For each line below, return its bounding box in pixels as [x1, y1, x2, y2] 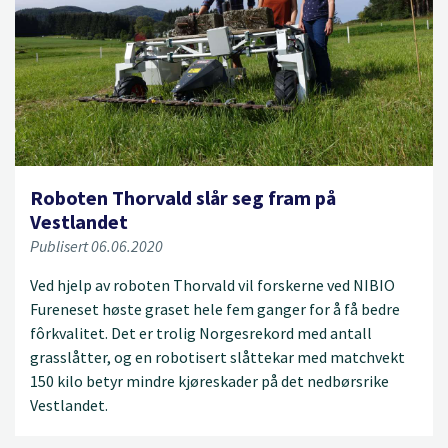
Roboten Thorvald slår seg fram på [30, 184, 336, 210]
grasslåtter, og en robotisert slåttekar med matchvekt [30, 346, 405, 367]
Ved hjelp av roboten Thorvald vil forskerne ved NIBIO [30, 274, 395, 295]
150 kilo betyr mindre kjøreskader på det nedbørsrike [30, 370, 389, 391]
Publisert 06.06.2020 [30, 235, 163, 256]
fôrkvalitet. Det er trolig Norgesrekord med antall [30, 322, 372, 343]
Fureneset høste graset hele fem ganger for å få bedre [30, 298, 400, 319]
